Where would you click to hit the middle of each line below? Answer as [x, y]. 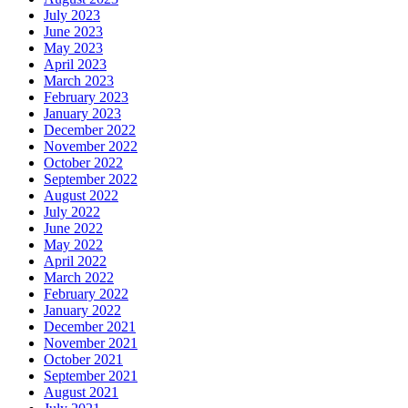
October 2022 [83, 162]
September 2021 [91, 375]
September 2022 [91, 178]
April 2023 [75, 64]
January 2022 [82, 310]
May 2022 [73, 244]
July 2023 [72, 15]
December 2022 [90, 129]
